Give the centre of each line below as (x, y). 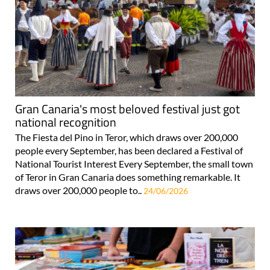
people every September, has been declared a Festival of (129, 150)
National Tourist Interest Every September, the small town (134, 163)
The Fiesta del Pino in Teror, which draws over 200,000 (127, 137)
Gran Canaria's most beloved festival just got (127, 108)
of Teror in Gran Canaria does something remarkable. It (128, 177)
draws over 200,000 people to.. (79, 190)
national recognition (66, 122)
